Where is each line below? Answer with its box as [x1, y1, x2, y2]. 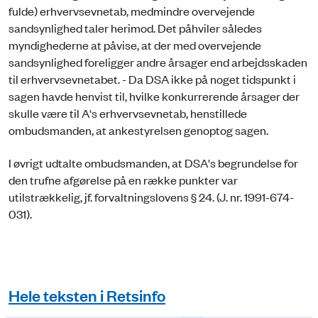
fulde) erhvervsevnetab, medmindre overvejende [9, 2, 255, 18]
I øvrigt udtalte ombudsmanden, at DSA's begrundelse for [9, 155, 298, 171]
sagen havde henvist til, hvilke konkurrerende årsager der [9, 87, 300, 104]
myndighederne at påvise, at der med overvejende [9, 36, 261, 53]
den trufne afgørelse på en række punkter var [9, 172, 238, 188]
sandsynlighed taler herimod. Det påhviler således [9, 19, 262, 35]
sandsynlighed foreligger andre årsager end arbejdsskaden [9, 53, 307, 70]
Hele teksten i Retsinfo [9, 284, 165, 305]
